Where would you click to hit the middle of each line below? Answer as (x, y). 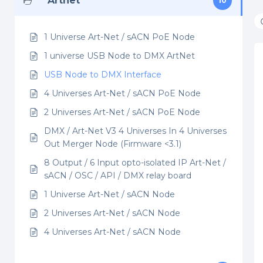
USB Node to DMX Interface (103, 75)
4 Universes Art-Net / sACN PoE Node (122, 93)
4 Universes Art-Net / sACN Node (112, 232)
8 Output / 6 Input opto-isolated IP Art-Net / (135, 163)
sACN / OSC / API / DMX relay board (118, 176)
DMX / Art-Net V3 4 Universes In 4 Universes (135, 131)
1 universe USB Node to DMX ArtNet (119, 56)
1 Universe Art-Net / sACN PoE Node (119, 37)
